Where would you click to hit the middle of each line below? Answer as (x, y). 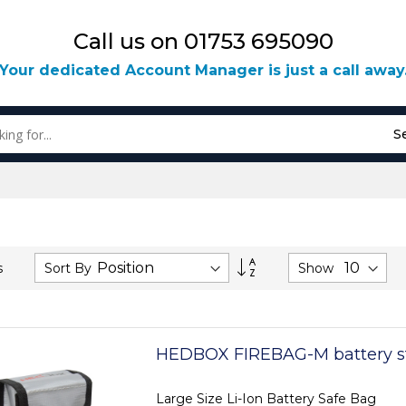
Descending (295, 278)
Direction (285, 295)
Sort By (68, 268)
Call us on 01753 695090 (203, 41)
